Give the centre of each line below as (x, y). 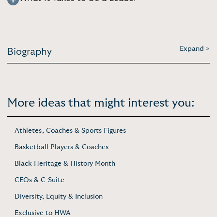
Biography (30, 52)
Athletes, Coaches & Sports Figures (70, 131)
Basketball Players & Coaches (62, 147)
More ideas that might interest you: (101, 103)
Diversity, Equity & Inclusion (59, 196)
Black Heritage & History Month (65, 163)
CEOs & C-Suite (39, 180)
